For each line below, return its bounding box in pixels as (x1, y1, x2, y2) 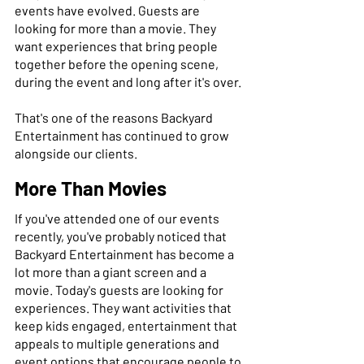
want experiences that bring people (15, 37, 220, 54)
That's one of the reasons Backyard (15, 109, 215, 125)
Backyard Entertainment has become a (15, 245, 236, 262)
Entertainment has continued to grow (15, 127, 232, 143)
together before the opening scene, (15, 55, 221, 71)
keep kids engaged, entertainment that (15, 317, 240, 333)
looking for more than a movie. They (15, 19, 219, 36)
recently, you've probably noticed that (15, 227, 229, 244)
